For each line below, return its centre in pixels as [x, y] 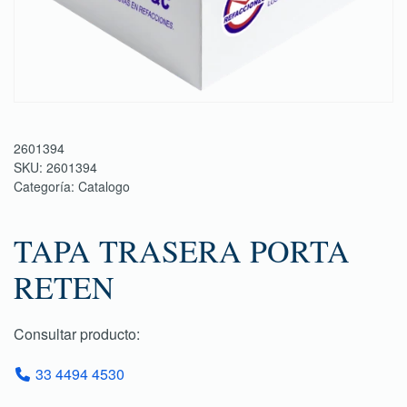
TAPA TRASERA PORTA [182, 251]
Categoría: [46, 186]
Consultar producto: [77, 334]
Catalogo [104, 186]
